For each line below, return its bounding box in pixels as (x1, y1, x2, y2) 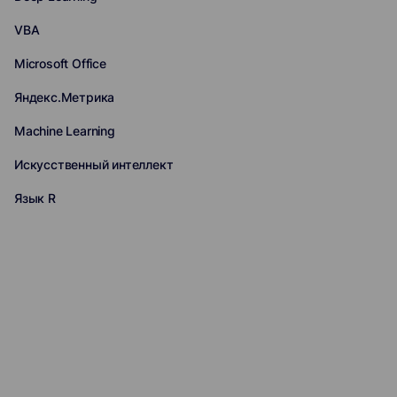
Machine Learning (14, 123, 115, 138)
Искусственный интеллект (14, 157, 174, 172)
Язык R (14, 191, 56, 206)
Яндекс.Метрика (14, 90, 115, 105)
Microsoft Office (14, 56, 106, 71)
